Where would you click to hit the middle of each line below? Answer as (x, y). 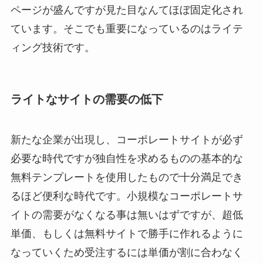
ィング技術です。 (53, 47)
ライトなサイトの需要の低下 (87, 99)
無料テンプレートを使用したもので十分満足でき (127, 178)
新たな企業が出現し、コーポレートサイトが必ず (127, 140)
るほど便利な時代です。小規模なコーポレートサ (127, 196)
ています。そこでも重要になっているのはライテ (127, 28)
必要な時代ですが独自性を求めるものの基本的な (127, 159)
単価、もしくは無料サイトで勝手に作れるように (127, 234)
